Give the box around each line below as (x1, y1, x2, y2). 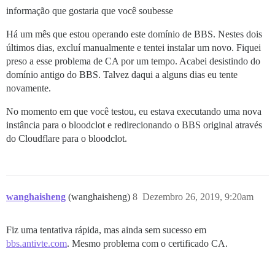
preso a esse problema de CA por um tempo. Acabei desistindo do (6, 55, 260, 66)
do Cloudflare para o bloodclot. (6, 133, 127, 144)
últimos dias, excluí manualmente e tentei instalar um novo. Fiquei (6, 42, 261, 53)
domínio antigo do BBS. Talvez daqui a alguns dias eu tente (6, 69, 238, 80)
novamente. (6, 82, 51, 93)
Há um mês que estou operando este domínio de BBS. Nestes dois (6, 28, 262, 39)
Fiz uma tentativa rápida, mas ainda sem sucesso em (6, 224, 206, 235)
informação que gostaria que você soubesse (6, 5, 173, 16)
